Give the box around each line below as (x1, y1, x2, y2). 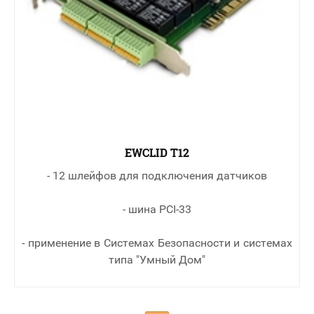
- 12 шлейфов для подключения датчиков (47, 169, 267, 183)
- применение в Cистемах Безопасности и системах (22, 236, 292, 250)
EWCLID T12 (125, 145, 189, 161)
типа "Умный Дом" (109, 253, 205, 267)
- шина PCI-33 (123, 203, 191, 217)
